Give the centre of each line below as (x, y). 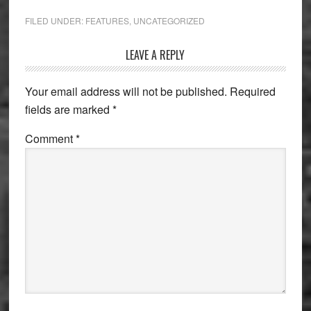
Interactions (67, 77)
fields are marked (68, 109)
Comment (50, 138)
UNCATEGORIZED (169, 20)
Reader (51, 58)
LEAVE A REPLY (155, 54)
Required (252, 91)
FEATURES (107, 20)
